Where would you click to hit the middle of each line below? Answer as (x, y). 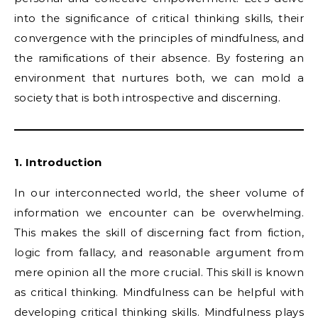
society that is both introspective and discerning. (147, 98)
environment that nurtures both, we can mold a (159, 78)
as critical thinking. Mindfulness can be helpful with (159, 292)
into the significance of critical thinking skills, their (159, 18)
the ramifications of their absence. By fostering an (159, 58)
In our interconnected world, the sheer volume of (159, 193)
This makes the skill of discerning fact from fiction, (159, 232)
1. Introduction (58, 162)
